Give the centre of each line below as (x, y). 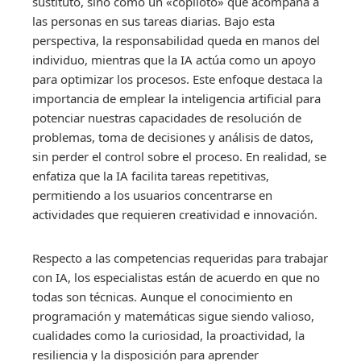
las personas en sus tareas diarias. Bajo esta (154, 21)
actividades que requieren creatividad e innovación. (175, 214)
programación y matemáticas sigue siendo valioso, (173, 315)
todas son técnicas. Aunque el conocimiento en (162, 296)
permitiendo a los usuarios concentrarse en (152, 195)
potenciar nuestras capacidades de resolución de (167, 117)
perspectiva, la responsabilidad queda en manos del (176, 40)
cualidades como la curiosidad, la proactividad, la (168, 335)
